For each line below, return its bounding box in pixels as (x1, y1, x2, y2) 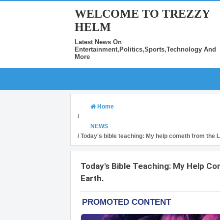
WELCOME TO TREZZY (75, 7, 210, 20)
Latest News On (75, 38, 122, 46)
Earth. (81, 173, 104, 183)
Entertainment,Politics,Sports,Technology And (75, 46, 216, 53)
